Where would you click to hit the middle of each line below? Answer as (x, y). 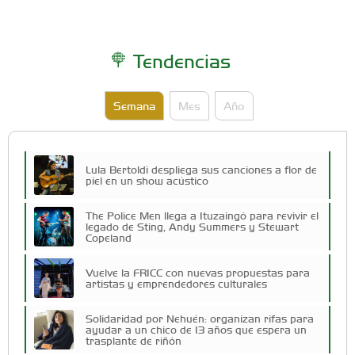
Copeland (109, 237)
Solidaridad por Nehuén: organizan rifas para (200, 318)
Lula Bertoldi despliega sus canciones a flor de (201, 169)
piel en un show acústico (147, 180)
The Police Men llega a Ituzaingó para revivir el (202, 215)
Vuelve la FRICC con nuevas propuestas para (198, 272)
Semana (134, 105)
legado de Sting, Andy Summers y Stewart (192, 226)
